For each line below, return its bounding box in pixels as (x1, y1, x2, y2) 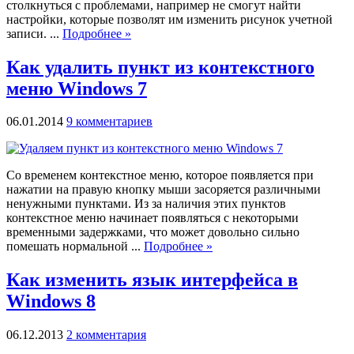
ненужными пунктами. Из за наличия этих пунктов (6, 197, 286, 211)
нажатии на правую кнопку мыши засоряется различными (6, 183, 321, 197)
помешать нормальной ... (6, 239, 144, 254)
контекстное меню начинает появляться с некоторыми (6, 211, 299, 225)
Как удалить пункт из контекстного (6, 56, 314, 77)
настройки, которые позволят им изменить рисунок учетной (6, 12, 333, 26)
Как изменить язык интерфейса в (6, 269, 298, 291)
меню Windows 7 (6, 77, 147, 99)
